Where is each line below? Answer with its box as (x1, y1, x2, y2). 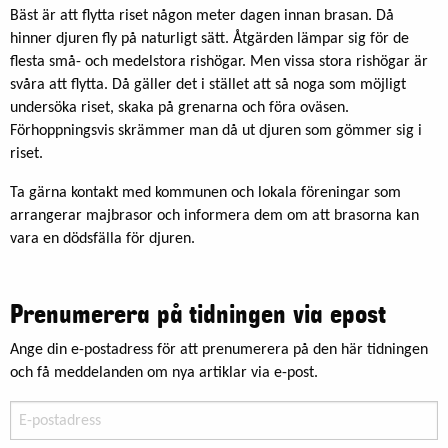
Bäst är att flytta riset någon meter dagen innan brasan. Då (10, 8, 394, 25)
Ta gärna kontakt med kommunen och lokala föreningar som (10, 185, 401, 202)
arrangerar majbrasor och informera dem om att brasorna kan (10, 208, 419, 225)
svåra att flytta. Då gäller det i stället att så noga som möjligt (10, 77, 406, 94)
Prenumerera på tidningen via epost (10, 300, 386, 331)
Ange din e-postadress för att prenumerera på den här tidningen (10, 342, 428, 359)
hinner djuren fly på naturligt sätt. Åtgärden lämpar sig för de (10, 31, 409, 48)
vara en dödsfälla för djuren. (10, 231, 195, 248)
